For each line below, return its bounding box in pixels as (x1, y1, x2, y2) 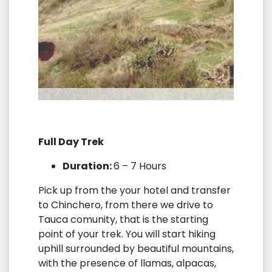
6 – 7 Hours (114, 158, 166, 173)
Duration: (63, 158, 114, 173)
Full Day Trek (38, 134, 104, 149)
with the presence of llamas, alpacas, (38, 256, 216, 270)
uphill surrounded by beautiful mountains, (38, 241, 234, 256)
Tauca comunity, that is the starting (38, 212, 208, 226)
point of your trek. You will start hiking (38, 226, 216, 241)
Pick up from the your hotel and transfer (38, 183, 231, 197)
